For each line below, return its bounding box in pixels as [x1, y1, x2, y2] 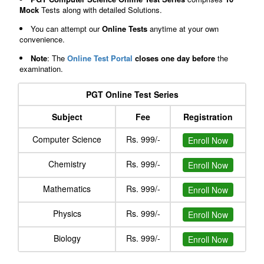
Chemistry [48, 157, 86, 170]
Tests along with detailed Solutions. [41, 4, 162, 15]
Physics [52, 207, 81, 219]
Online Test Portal [67, 52, 133, 64]
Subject [51, 110, 82, 123]
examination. [19, 62, 63, 74]
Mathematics [43, 182, 91, 194]
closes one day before [133, 52, 215, 64]
